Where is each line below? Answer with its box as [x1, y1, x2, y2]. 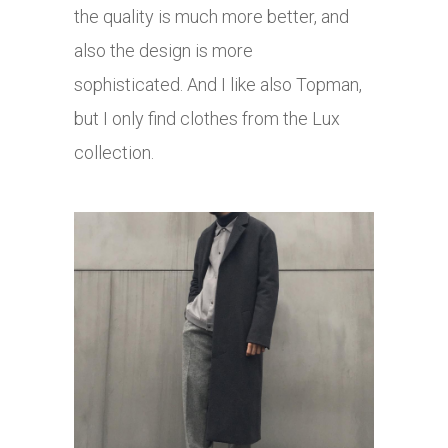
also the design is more [74, 39, 253, 61]
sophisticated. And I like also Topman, [74, 73, 362, 95]
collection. [74, 141, 158, 163]
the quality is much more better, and [74, 5, 349, 27]
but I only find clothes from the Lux [74, 107, 340, 129]
